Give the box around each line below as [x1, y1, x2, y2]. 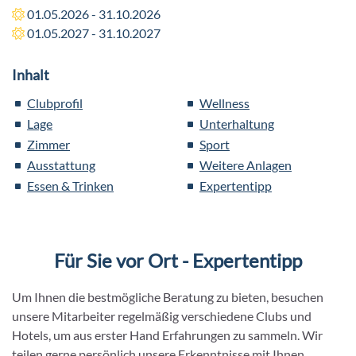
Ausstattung [27, 157, 95, 172]
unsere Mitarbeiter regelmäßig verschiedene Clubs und [12, 308, 311, 323]
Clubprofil [27, 95, 83, 110]
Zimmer [27, 136, 70, 152]
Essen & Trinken [27, 177, 114, 193]
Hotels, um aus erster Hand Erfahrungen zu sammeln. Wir [12, 327, 323, 342]
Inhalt [12, 65, 49, 83]
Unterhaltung [199, 115, 274, 131]
